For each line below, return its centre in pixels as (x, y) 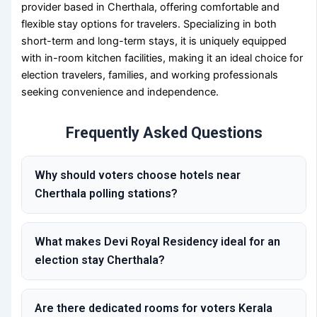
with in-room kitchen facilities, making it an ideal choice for (162, 58)
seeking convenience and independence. (120, 92)
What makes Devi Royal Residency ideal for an (158, 242)
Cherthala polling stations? (106, 194)
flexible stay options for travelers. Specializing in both (149, 24)
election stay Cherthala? (100, 260)
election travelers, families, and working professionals (150, 75)
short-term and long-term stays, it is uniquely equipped (154, 41)
